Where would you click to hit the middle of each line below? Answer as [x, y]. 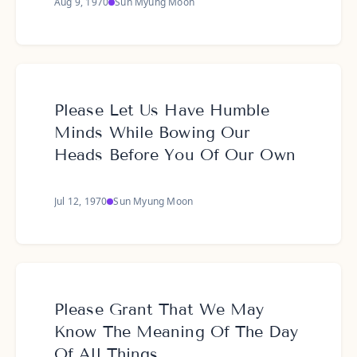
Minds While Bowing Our [153, 132]
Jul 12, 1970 [81, 201]
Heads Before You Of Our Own [175, 155]
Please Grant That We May [159, 309]
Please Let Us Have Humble [162, 110]
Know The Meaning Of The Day [176, 331]
